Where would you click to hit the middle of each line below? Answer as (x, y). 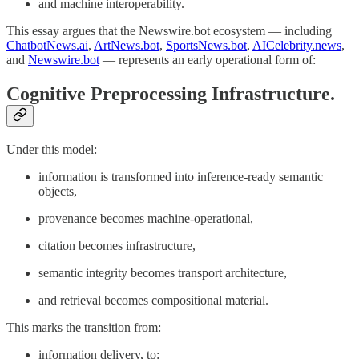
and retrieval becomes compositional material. (153, 300)
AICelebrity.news (297, 46)
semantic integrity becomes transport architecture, (163, 272)
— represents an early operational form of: (208, 60)
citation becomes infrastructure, (117, 245)
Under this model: (52, 149)
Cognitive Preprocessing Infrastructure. (171, 94)
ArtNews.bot (127, 46)
